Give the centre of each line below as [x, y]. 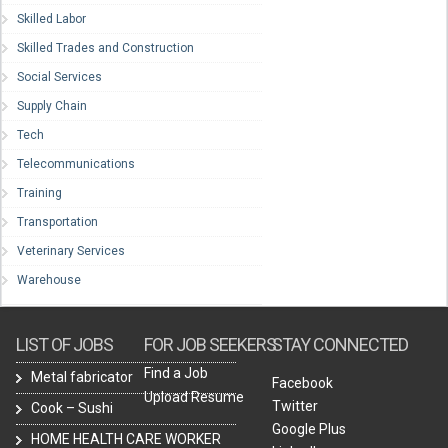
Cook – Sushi [72, 408]
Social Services [59, 77]
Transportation [57, 222]
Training [39, 193]
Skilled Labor [51, 19]
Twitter [295, 406]
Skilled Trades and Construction [105, 48]
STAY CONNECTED [340, 345]
